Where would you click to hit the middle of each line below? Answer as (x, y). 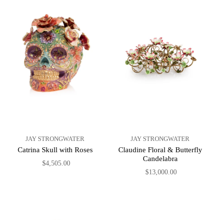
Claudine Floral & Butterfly (160, 150)
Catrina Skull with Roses (55, 150)
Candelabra (160, 159)
